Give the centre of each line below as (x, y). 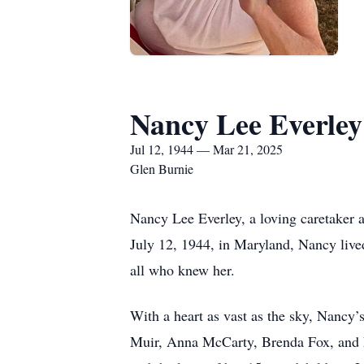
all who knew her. (182, 270)
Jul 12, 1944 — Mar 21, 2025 (206, 149)
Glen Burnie (162, 169)
